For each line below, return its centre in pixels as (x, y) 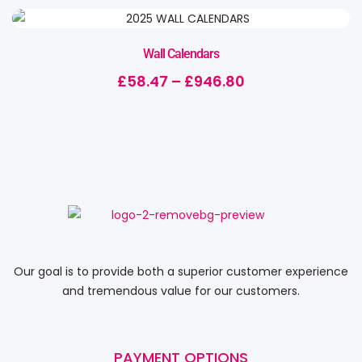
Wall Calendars (181, 53)
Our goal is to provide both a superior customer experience (181, 271)
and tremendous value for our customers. (181, 290)
